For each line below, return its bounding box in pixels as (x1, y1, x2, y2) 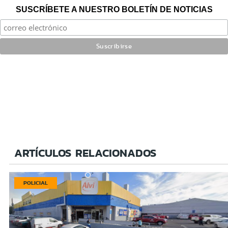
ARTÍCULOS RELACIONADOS (14, 144, 156, 161)
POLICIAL (23, 178, 48, 187)
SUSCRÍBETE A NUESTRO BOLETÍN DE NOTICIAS (15, 5, 213, 14)
